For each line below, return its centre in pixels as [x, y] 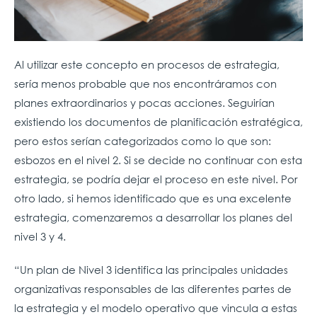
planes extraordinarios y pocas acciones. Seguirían [144, 102]
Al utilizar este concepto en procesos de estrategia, [147, 64]
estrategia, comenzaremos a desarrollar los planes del [153, 217]
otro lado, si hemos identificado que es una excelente [153, 198]
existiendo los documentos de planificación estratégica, [158, 121]
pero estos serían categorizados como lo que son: [143, 140]
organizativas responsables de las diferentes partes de [153, 288]
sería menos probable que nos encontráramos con [145, 83]
